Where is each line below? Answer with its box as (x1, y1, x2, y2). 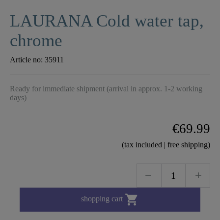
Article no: (10, 55, 45, 64)
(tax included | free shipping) (122, 140, 210, 149)
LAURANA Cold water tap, (10, 11, 204, 30)
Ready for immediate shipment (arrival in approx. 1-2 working (10, 84, 202, 93)
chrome (10, 30, 62, 50)
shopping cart (81, 194, 125, 203)
